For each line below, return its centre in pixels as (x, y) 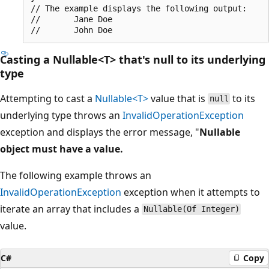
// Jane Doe (71, 19)
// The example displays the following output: (139, 8)
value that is (178, 98)
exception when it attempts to (191, 192)
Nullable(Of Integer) (191, 209)
